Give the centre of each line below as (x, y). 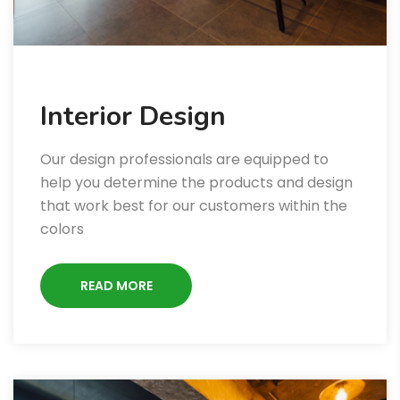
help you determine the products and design (196, 183)
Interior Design (133, 117)
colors (62, 229)
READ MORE (116, 286)
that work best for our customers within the (194, 206)
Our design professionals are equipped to (184, 160)
